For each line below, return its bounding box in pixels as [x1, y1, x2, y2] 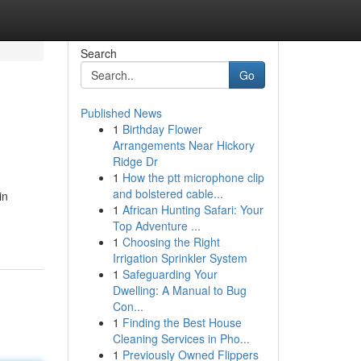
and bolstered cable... [112, 185, 223, 201]
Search [80, 45, 117, 61]
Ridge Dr [112, 153, 158, 169]
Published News [80, 105, 162, 121]
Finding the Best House [122, 314, 242, 330]
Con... [112, 298, 143, 314]
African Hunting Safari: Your [122, 201, 263, 218]
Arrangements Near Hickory [112, 137, 255, 153]
